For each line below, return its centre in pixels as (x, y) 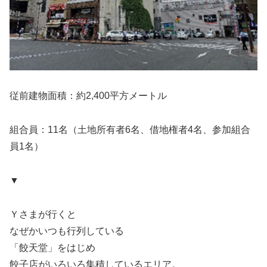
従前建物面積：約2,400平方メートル (88, 96)
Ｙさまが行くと (43, 214)
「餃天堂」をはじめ (52, 247)
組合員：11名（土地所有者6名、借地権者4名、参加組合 (130, 129)
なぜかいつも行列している (67, 231)
